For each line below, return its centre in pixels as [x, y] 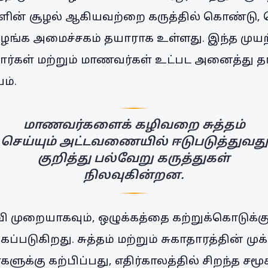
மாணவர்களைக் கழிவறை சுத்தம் [134, 125]
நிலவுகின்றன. [134, 176]
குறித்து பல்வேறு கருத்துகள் [134, 159]
